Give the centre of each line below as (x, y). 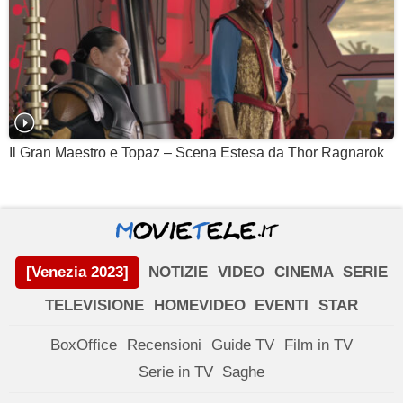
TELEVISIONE (94, 305)
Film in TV (318, 345)
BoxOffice (84, 345)
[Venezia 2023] (77, 273)
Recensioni (165, 345)
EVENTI (282, 305)
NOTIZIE (179, 273)
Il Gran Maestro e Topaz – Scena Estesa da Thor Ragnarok (197, 152)
